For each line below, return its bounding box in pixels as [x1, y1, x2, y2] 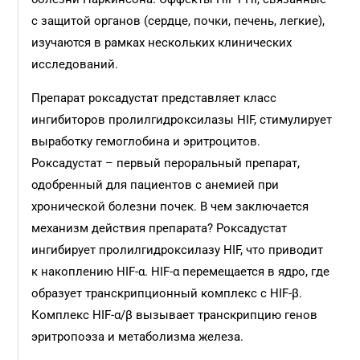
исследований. [31, 57, 119, 72]
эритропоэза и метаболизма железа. [31, 329, 244, 344]
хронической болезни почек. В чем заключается [31, 199, 309, 214]
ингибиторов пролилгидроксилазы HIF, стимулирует [31, 112, 333, 127]
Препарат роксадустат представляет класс [31, 91, 277, 105]
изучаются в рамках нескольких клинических [31, 35, 292, 50]
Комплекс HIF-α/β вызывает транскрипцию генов [31, 308, 318, 322]
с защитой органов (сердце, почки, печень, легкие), [31, 14, 325, 28]
